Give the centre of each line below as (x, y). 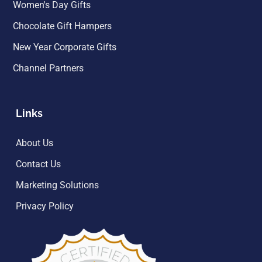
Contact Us (38, 164)
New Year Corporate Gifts (65, 47)
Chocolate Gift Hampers (62, 26)
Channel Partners (48, 68)
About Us (35, 143)
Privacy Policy (45, 206)
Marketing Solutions (57, 185)
